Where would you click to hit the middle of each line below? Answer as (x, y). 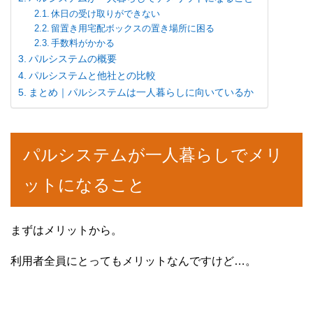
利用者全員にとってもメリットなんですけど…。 (133, 261)
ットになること (84, 185)
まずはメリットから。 (66, 231)
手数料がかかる (83, 43)
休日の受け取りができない (106, 14)
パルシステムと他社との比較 (92, 76)
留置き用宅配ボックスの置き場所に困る (133, 29)
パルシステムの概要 (72, 59)
